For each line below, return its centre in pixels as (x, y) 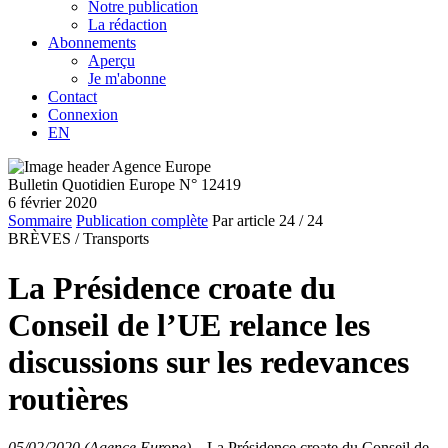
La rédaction (127, 25)
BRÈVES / (43, 239)
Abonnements (92, 43)
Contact (72, 97)
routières (68, 398)
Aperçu (111, 61)
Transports (116, 239)
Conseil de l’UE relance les (189, 324)
